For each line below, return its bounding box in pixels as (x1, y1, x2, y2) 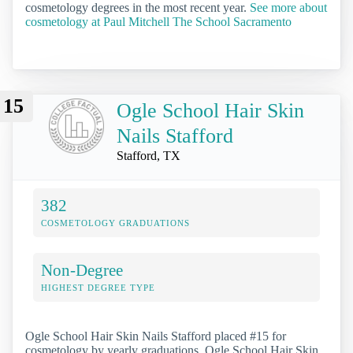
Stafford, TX (117, 149, 180, 163)
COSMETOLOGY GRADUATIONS (41, 218, 190, 229)
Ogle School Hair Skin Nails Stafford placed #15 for (25, 329, 286, 344)
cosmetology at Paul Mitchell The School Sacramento (25, 14, 292, 28)
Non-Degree (41, 261, 123, 280)
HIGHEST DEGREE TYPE (41, 283, 155, 293)
